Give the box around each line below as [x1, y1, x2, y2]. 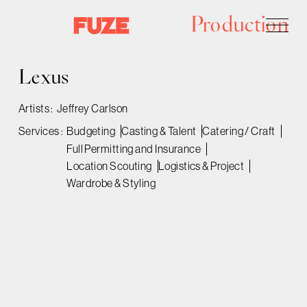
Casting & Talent [121, 124, 197, 138]
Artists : [18, 101, 53, 115]
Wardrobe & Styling [66, 176, 156, 191]
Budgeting [66, 124, 116, 138]
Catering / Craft [202, 124, 275, 138]
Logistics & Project [158, 159, 245, 173]
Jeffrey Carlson [56, 101, 128, 115]
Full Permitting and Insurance [66, 141, 201, 156]
